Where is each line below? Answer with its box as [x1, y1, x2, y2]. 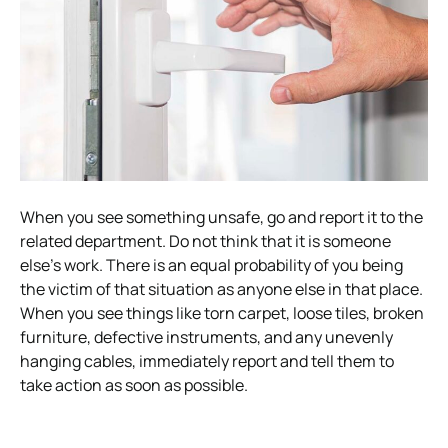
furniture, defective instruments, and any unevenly [20, 325, 393, 348]
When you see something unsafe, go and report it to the [20, 205, 423, 228]
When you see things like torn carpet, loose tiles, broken [20, 301, 424, 324]
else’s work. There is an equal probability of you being [20, 253, 403, 276]
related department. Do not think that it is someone [20, 229, 391, 252]
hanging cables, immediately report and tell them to [20, 349, 394, 372]
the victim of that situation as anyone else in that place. [20, 277, 423, 300]
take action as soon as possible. [20, 373, 251, 396]
